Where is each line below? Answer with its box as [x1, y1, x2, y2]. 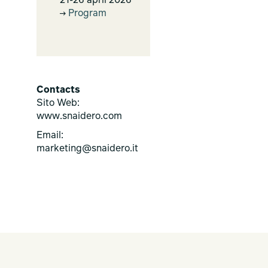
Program [66, 9, 106, 19]
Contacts [36, 86, 80, 95]
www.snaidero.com [36, 112, 122, 121]
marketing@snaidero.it [36, 144, 138, 154]
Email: [36, 131, 63, 141]
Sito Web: [36, 99, 80, 108]
